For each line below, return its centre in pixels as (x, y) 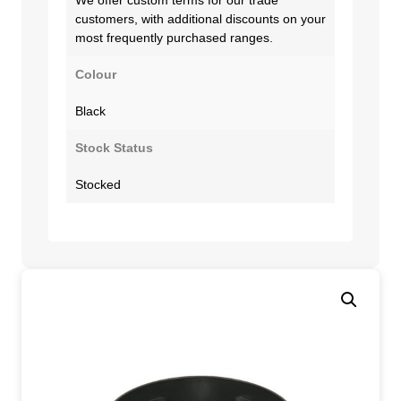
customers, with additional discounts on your (200, 18)
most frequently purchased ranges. (174, 37)
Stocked (98, 184)
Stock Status (114, 147)
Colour (96, 74)
